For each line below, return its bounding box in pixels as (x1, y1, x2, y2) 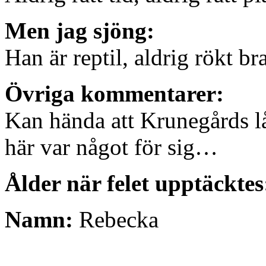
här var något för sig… (5, 134, 218, 160)
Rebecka (73, 207, 159, 233)
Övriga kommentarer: (5, 81, 224, 107)
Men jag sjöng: (5, 18, 154, 44)
